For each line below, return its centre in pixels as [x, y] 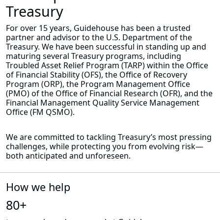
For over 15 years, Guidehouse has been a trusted [98, 28]
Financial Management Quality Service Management [103, 102]
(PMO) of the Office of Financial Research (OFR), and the [109, 93]
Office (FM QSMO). [40, 112]
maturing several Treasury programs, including [94, 56]
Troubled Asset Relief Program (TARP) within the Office [107, 65]
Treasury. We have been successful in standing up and [106, 46]
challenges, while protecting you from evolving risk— [105, 146]
